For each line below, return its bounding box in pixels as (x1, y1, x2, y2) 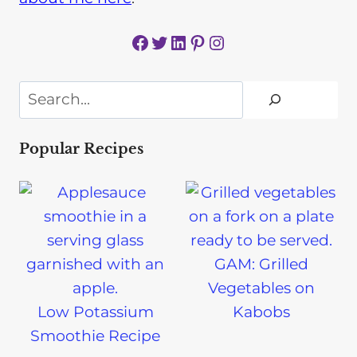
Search (18, 82, 71, 101)
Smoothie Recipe (30, 326, 161, 345)
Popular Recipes (19, 140, 143, 159)
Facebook (130, 29, 141, 53)
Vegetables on (208, 278, 316, 297)
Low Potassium (37, 302, 154, 321)
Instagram (206, 29, 226, 53)
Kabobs (233, 302, 291, 321)
